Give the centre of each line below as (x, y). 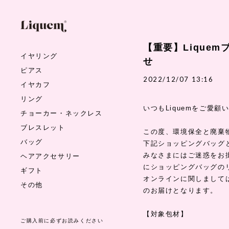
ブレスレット (43, 127)
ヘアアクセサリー (50, 156)
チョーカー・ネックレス (62, 113)
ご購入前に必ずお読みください (62, 220)
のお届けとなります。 (180, 190)
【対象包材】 (166, 214)
